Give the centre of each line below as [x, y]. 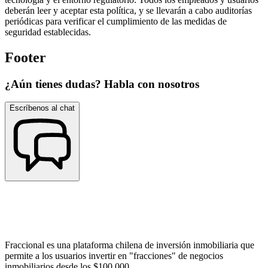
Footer [25, 57]
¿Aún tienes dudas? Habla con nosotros [102, 84]
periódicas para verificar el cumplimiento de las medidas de [116, 21]
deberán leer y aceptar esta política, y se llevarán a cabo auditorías [128, 10]
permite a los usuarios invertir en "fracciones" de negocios [114, 256]
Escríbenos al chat [42, 108]
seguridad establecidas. [48, 32]
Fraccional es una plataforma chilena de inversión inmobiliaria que [130, 245]
